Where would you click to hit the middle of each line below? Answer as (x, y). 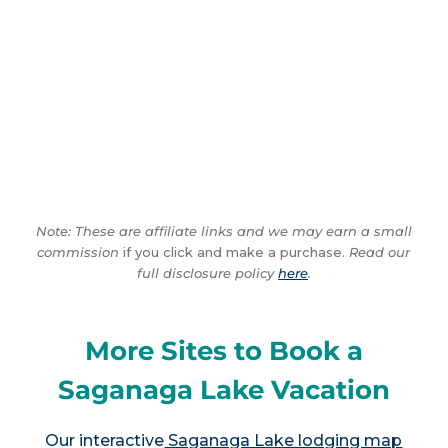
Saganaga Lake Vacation (223, 390)
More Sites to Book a (223, 351)
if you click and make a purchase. (232, 251)
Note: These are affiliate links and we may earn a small (223, 230)
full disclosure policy (207, 272)
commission (78, 251)
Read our (378, 251)
